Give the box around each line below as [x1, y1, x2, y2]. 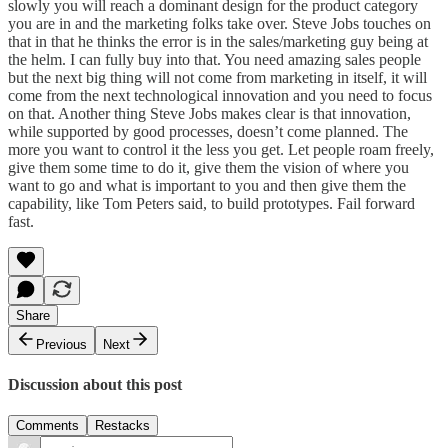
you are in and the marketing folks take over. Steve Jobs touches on [8, 14, 431, 32]
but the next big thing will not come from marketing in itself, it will [8, 68, 427, 86]
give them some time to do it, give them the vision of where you [8, 158, 409, 176]
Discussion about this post [8, 376, 182, 394]
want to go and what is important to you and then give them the [8, 176, 406, 194]
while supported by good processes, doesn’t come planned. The [8, 122, 408, 140]
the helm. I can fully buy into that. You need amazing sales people [8, 50, 421, 68]
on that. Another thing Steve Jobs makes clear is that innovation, [8, 104, 411, 122]
